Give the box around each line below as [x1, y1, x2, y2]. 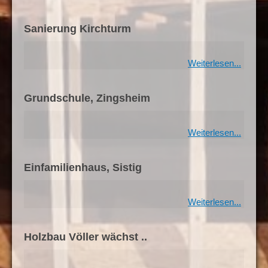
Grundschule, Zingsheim [24, 92, 150, 104]
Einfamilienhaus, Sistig [24, 162, 142, 173]
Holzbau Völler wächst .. [24, 231, 147, 243]
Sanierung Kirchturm [24, 23, 131, 35]
